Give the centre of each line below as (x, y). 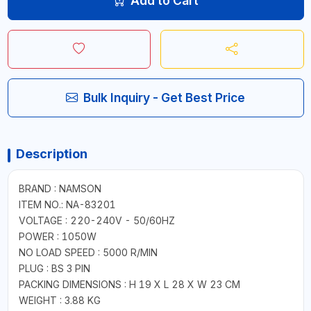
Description (51, 153)
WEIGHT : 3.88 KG (59, 300)
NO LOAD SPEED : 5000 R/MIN (88, 252)
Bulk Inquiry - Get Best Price (164, 97)
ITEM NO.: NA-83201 (67, 204)
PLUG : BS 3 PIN (54, 268)
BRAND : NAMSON (60, 188)
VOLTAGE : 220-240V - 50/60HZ (96, 220)
